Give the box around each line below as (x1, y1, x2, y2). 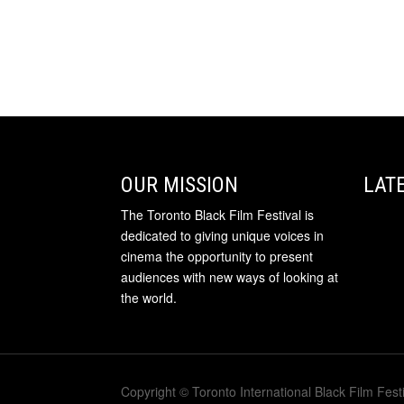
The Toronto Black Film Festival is (121, 206, 315, 225)
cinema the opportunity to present (121, 247, 314, 266)
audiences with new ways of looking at (121, 268, 339, 287)
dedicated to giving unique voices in (121, 226, 325, 245)
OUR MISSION (121, 172, 239, 198)
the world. (121, 289, 178, 308)
